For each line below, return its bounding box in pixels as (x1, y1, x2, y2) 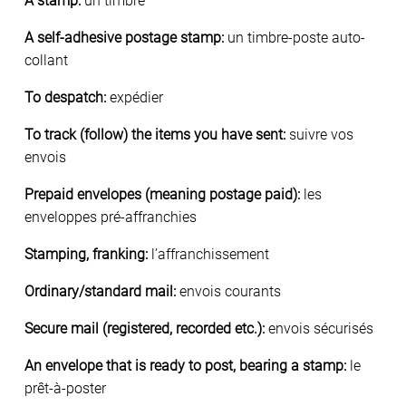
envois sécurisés (265, 319, 373, 337)
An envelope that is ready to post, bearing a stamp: (24, 356, 346, 374)
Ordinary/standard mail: (24, 282, 176, 300)
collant (24, 51, 68, 69)
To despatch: (24, 88, 106, 106)
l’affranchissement (148, 245, 269, 263)
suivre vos (285, 125, 353, 143)
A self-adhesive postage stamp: (24, 28, 224, 46)
